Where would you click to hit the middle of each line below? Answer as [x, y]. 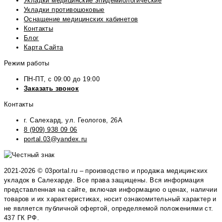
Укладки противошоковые [64, 9]
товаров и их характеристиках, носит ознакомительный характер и [110, 199]
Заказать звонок [51, 88]
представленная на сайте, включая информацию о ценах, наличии [111, 189]
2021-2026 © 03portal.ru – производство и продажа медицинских [106, 170]
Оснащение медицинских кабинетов [81, 19]
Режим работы [27, 63]
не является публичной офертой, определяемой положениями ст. [109, 208]
